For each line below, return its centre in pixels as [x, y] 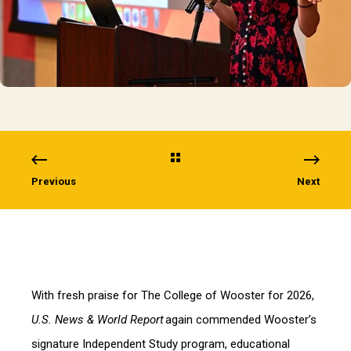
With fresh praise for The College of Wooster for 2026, [173, 295]
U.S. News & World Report [98, 320]
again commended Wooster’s [240, 320]
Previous [54, 181]
